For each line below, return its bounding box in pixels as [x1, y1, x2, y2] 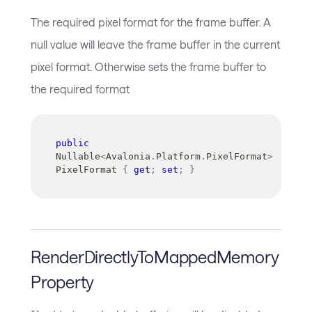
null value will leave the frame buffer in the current [31, 37, 280, 51]
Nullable [56, 150, 100, 162]
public [56, 137, 89, 148]
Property [31, 272, 95, 292]
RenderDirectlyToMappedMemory [31, 247, 279, 267]
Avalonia [106, 150, 150, 162]
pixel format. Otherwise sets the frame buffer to [31, 59, 266, 73]
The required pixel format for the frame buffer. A [31, 15, 270, 29]
